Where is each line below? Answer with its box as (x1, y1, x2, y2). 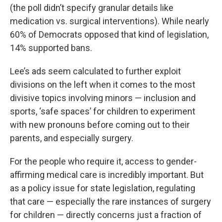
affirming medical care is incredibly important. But (10, 169, 204, 180)
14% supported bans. (10, 43, 92, 54)
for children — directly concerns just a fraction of (10, 210, 202, 221)
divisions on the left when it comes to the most (10, 79, 195, 90)
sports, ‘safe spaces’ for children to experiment (10, 106, 195, 117)
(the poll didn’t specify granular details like (10, 2, 173, 13)
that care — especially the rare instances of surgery (10, 196, 211, 207)
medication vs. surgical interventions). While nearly (10, 16, 209, 27)
